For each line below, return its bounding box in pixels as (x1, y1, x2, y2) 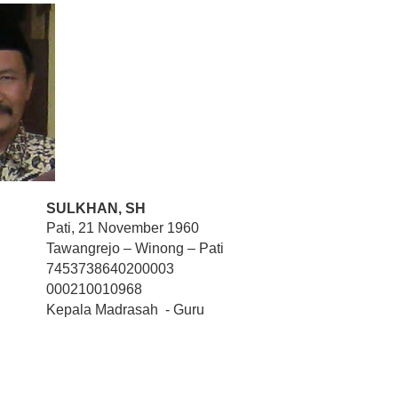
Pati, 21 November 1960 (45, 220, 199, 235)
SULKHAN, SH (45, 201, 146, 216)
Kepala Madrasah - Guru (45, 302, 204, 317)
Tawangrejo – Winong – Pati (45, 241, 224, 256)
